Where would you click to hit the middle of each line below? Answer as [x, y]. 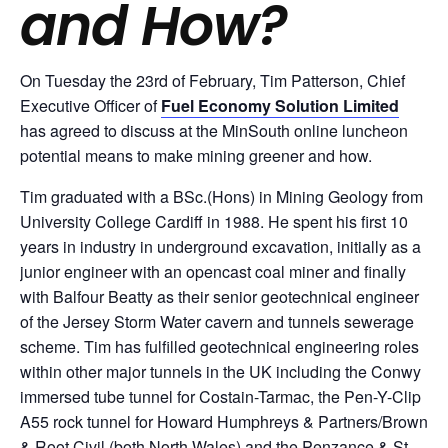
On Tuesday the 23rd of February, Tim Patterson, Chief [212, 80]
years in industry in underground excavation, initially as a [220, 246]
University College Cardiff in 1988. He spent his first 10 [214, 221]
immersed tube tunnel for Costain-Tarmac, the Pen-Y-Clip [220, 396]
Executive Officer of [90, 105]
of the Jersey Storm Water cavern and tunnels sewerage [217, 321]
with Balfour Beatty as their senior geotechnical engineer [219, 296]
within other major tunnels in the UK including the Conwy [220, 371]
